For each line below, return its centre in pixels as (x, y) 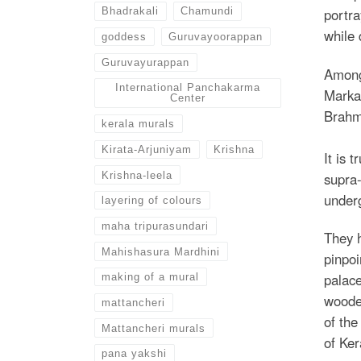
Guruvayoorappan (216, 37)
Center (188, 98)
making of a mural (151, 277)
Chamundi (207, 11)
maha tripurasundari (156, 226)
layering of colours (152, 201)
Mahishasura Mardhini (161, 251)
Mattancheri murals (154, 328)
